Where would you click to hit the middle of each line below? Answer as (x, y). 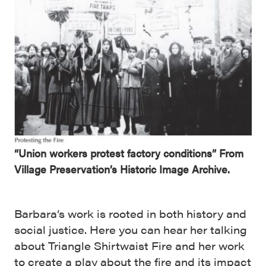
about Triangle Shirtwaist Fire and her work (129, 245)
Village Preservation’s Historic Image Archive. (122, 169)
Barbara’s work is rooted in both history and (130, 213)
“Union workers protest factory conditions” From (129, 153)
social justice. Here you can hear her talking (131, 229)
